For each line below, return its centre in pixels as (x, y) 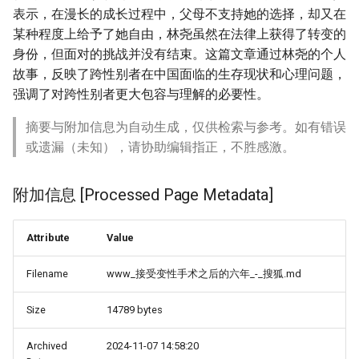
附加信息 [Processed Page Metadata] (143, 194)
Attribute (48, 237)
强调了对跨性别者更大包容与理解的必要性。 (141, 94)
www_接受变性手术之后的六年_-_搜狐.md (204, 273)
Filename (47, 273)
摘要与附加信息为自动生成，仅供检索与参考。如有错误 (186, 127)
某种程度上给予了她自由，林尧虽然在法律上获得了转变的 (179, 34)
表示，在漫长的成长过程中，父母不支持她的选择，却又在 (179, 14)
